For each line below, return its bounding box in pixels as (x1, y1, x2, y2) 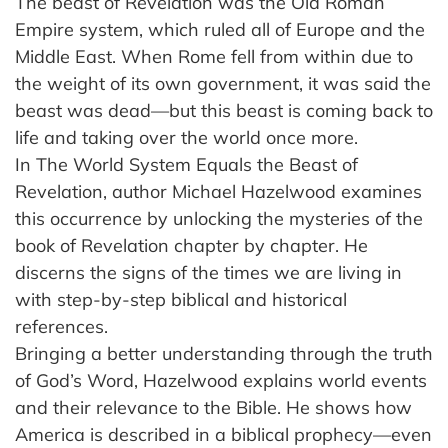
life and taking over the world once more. (15, 125, 358, 149)
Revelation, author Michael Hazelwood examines (15, 179, 422, 203)
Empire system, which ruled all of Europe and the (15, 17, 425, 41)
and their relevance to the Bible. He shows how (15, 395, 412, 419)
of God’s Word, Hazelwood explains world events (15, 368, 427, 392)
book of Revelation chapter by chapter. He (15, 233, 368, 257)
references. (15, 314, 108, 338)
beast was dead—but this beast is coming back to (15, 98, 433, 122)
